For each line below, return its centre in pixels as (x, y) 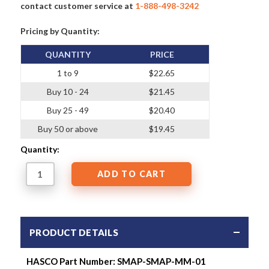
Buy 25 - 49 (68, 110)
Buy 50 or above (68, 128)
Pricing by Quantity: (60, 31)
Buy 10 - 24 (68, 91)
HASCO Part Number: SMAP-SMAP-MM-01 (116, 261)
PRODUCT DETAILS (74, 232)
